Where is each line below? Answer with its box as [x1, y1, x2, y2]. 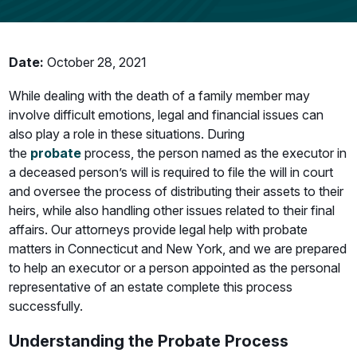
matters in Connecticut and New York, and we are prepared [9, 241, 347, 257]
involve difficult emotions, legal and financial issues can [9, 107, 324, 123]
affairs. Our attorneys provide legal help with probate [9, 222, 308, 237]
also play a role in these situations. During [9, 126, 245, 142]
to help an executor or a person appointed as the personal [9, 260, 341, 276]
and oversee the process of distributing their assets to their [9, 183, 344, 199]
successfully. [9, 298, 84, 314]
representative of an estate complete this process [9, 279, 293, 295]
